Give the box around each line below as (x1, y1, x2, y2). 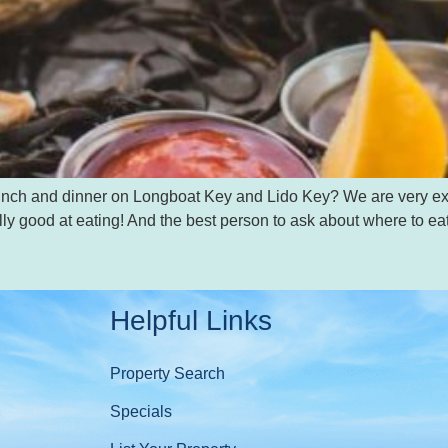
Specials (109, 403, 172, 421)
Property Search (109, 365, 225, 383)
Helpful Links (109, 305, 272, 337)
